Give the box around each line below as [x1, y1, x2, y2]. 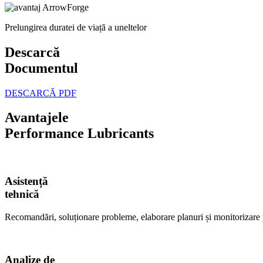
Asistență [5, 175, 48, 188]
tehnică [5, 188, 39, 201]
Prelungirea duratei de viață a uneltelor [5, 22, 147, 32]
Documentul [5, 60, 78, 76]
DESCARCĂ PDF [5, 87, 76, 98]
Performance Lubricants [5, 126, 154, 141]
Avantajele [5, 110, 69, 126]
